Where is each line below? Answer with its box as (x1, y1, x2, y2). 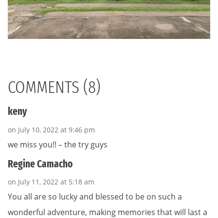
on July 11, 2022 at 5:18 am (8, 177, 94, 186)
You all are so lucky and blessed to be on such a (8, 191, 182, 202)
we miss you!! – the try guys (8, 139, 108, 150)
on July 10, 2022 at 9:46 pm (8, 125, 95, 134)
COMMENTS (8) (8, 76, 101, 98)
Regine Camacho (8, 157, 73, 170)
